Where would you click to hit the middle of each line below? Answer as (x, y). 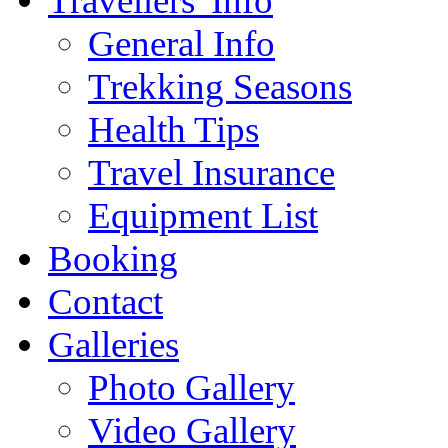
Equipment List (203, 216)
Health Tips (173, 130)
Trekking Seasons (220, 87)
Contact (105, 302)
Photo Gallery (191, 388)
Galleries (113, 345)
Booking (113, 259)
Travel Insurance (211, 173)
